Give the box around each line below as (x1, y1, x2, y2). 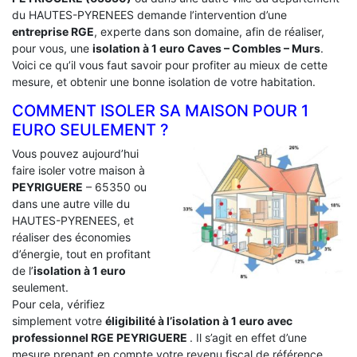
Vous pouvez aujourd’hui (12, 146, 139, 160)
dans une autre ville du (12, 196, 130, 210)
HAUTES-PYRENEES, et (12, 213, 134, 227)
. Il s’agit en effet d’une (190, 330, 307, 344)
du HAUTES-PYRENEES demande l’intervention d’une (12, 7, 287, 22)
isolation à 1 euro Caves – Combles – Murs (92, 41, 320, 55)
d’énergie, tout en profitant (12, 246, 151, 261)
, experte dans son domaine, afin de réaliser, (94, 24, 324, 38)
